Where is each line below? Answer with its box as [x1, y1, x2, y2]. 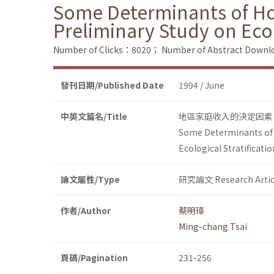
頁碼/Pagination [61, 251, 128, 264]
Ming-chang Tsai [179, 220, 247, 233]
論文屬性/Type [61, 173, 120, 186]
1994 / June [179, 79, 224, 92]
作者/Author [61, 204, 111, 217]
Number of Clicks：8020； [53, 43, 160, 56]
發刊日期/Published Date [61, 79, 164, 92]
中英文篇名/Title [61, 110, 127, 123]
